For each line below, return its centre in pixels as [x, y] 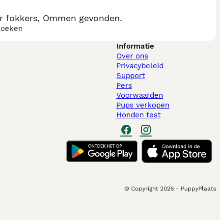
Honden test [138, 115]
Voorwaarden [139, 95]
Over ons [132, 56]
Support [130, 76]
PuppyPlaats [198, 189]
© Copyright [141, 189]
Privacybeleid [140, 66]
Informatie [135, 46]
